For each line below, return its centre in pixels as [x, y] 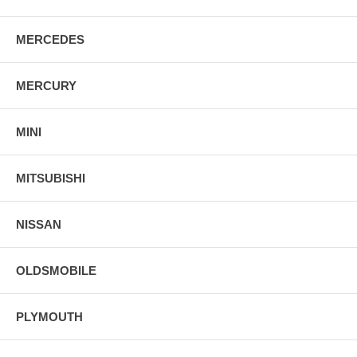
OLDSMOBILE [56, 270]
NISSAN [39, 224]
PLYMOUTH [49, 316]
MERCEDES [50, 39]
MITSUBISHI [51, 178]
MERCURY [46, 85]
